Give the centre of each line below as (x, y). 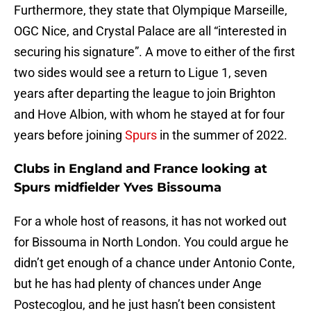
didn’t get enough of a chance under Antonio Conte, (154, 263)
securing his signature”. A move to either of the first (154, 52)
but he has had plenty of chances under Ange (138, 284)
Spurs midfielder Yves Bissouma (118, 188)
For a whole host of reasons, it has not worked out (150, 221)
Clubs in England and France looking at (141, 169)
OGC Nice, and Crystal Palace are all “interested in (150, 31)
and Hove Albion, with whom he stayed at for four (149, 115)
